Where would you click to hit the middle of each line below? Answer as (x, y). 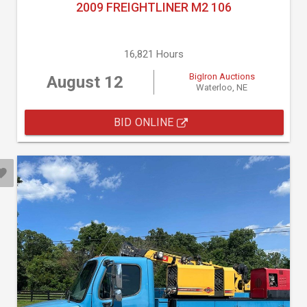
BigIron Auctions (222, 76)
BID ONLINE (145, 122)
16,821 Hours (153, 54)
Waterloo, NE (222, 87)
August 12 (85, 82)
